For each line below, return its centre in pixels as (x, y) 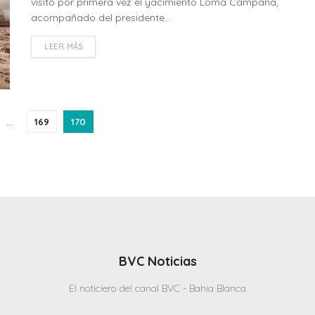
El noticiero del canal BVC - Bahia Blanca (157, 288)
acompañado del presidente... (101, 18)
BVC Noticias (157, 261)
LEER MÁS (64, 47)
